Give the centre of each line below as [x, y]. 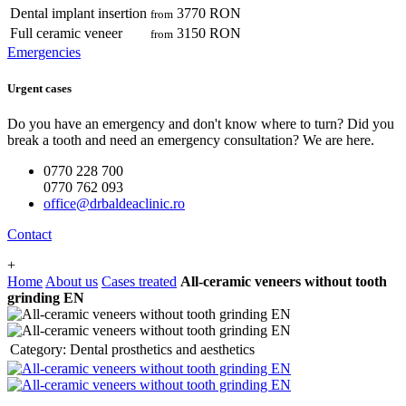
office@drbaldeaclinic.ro [114, 203]
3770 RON [207, 14]
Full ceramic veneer [66, 34]
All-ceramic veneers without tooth [284, 281]
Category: [38, 349]
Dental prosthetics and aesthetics [162, 349]
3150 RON [207, 34]
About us [72, 281]
